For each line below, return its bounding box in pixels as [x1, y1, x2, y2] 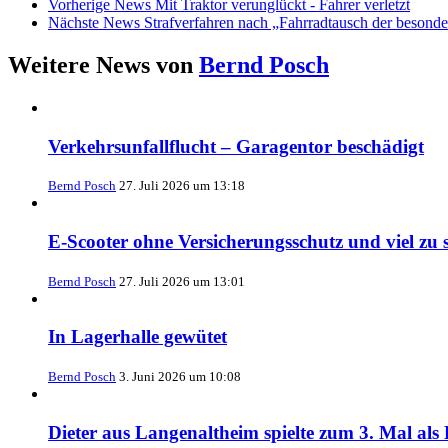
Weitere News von [8, 51, 199, 78]
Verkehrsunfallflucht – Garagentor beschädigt [48, 135, 424, 157]
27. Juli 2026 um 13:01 [119, 273, 245, 289]
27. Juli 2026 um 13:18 [119, 178, 245, 194]
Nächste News [48, 14, 140, 32]
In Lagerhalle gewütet [48, 326, 227, 348]
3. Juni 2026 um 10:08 [119, 369, 241, 385]
